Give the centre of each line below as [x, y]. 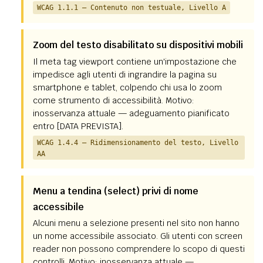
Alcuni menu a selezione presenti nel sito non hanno [136, 223]
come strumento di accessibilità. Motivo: [113, 100]
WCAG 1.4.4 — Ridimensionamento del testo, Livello [137, 142]
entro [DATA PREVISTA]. [78, 126]
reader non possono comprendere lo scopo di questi [139, 249]
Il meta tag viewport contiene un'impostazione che [134, 61]
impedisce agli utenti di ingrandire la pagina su [124, 74]
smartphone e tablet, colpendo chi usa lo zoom [127, 87]
